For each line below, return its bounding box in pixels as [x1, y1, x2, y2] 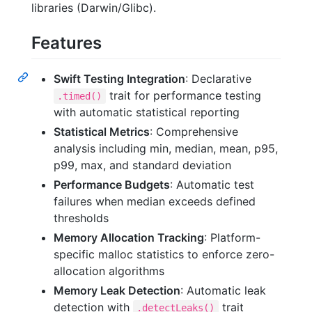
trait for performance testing [105, 88, 261, 103]
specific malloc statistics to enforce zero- [54, 247, 274, 262]
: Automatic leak [180, 283, 266, 298]
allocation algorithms [54, 264, 164, 279]
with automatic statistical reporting [54, 105, 240, 120]
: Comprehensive [150, 125, 238, 139]
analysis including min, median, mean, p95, [54, 141, 278, 156]
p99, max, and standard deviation [54, 158, 231, 173]
